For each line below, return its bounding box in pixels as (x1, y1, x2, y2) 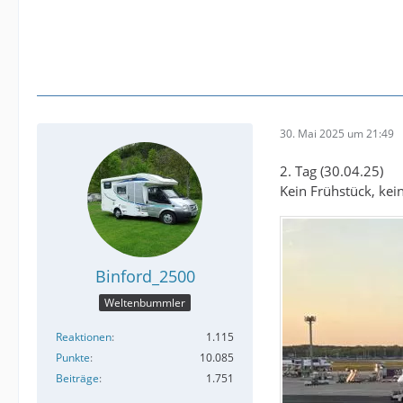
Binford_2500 (94, 265, 195, 287)
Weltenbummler (104, 295, 185, 311)
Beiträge (56, 371, 99, 387)
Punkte (56, 350, 90, 366)
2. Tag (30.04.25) (280, 162, 383, 180)
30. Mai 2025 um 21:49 (280, 125, 394, 141)
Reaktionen (56, 329, 112, 345)
